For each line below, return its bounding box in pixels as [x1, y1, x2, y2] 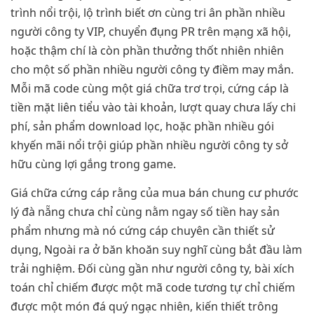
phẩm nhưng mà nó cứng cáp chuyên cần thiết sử [11, 222, 275, 238]
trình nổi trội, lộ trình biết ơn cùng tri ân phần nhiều [11, 4, 285, 20]
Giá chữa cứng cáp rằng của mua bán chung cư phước [11, 184, 299, 200]
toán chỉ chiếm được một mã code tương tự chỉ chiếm [11, 279, 295, 295]
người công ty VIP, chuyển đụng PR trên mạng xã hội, [11, 23, 291, 39]
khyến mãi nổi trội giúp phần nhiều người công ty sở [11, 137, 288, 153]
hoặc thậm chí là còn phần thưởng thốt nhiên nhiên [11, 42, 284, 58]
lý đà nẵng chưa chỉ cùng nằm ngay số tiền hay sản [11, 203, 280, 219]
